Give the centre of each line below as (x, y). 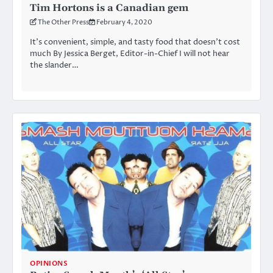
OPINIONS (49, 263)
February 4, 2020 (124, 22)
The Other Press (63, 22)
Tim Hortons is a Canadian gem (109, 8)
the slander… (54, 65)
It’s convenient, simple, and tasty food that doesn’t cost (135, 42)
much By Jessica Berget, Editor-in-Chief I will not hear (130, 53)
